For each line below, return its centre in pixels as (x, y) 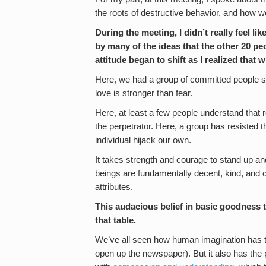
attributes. (114, 187)
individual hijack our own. (143, 140)
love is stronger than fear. (144, 93)
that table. (115, 220)
